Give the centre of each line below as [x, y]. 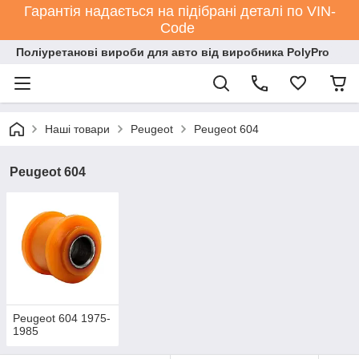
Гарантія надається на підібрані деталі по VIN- [179, 11]
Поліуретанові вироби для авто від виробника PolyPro [173, 52]
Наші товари [77, 129]
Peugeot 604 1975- [62, 319]
